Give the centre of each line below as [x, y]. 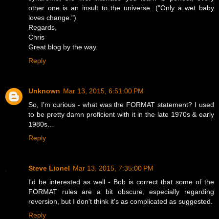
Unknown [44, 91]
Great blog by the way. [63, 47]
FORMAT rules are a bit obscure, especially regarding [121, 192]
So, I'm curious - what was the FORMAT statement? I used [121, 105]
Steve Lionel [49, 168]
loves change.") [52, 18]
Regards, [43, 28]
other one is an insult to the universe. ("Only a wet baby [121, 8]
